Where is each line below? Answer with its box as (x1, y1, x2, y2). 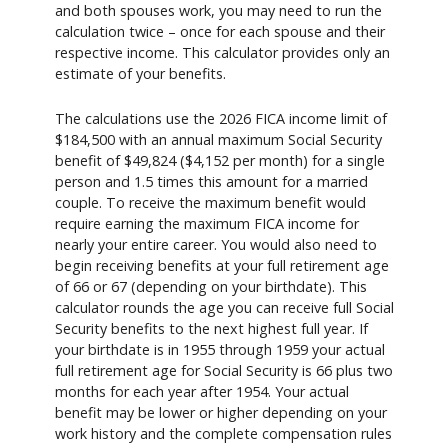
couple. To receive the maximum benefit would (55, 193, 366, 213)
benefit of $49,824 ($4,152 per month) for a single (55, 151, 385, 171)
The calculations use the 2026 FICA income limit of (55, 109, 387, 129)
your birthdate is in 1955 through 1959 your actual (55, 340, 385, 360)
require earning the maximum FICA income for (55, 214, 359, 234)
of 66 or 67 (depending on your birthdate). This (55, 277, 367, 297)
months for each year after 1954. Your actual (55, 382, 349, 402)
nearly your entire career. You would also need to (55, 235, 377, 255)
